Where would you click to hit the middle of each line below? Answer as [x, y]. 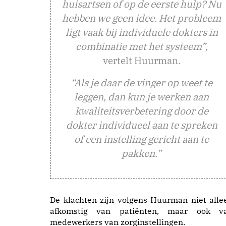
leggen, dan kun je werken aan [142, 96]
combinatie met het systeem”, [142, 46]
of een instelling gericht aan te [142, 139]
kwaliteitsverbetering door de [142, 110]
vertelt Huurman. [142, 60]
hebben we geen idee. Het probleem [142, 18]
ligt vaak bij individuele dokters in [142, 32]
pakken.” [142, 153]
